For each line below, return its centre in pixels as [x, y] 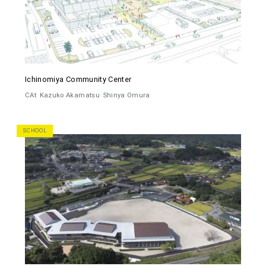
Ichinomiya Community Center [78, 79]
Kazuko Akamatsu [69, 95]
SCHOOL [35, 131]
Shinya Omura [126, 95]
